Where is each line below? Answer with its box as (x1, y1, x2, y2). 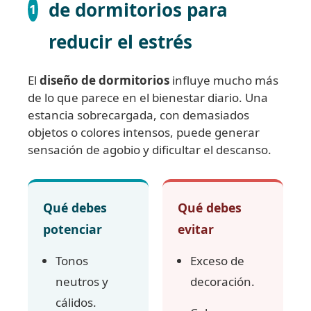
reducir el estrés (48, 28, 192, 54)
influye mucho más (169, 72, 278, 88)
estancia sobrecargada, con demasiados (28, 106, 249, 123)
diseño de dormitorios (40, 72, 169, 88)
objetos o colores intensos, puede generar (28, 124, 260, 140)
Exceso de (190, 252, 244, 269)
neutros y (56, 273, 108, 289)
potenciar (43, 220, 102, 237)
